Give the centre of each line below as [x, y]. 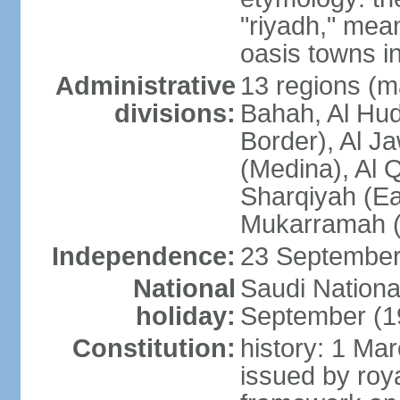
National [184, 288]
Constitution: [154, 348]
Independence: [143, 256]
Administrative [145, 86]
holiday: [185, 316]
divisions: [175, 113]
